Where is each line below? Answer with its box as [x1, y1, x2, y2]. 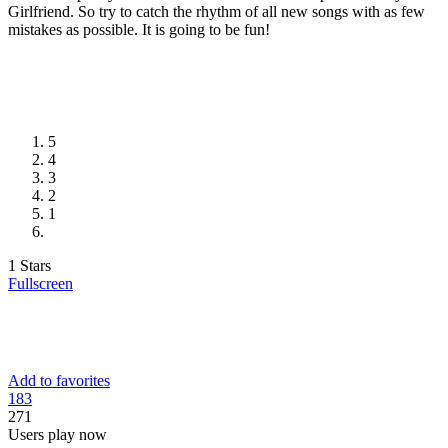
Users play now [8, 426, 107, 444]
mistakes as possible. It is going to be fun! [8, 21, 270, 39]
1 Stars [8, 256, 51, 274]
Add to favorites [8, 372, 110, 390]
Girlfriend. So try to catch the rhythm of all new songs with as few [8, 3, 425, 21]
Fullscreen [8, 274, 73, 292]
